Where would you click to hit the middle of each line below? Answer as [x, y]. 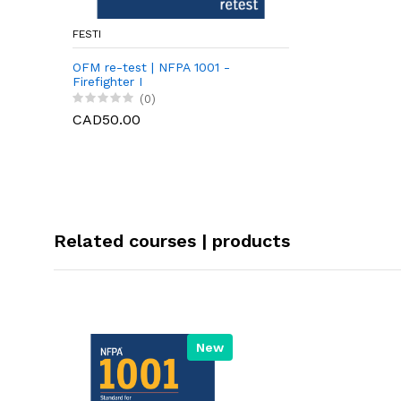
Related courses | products [172, 241]
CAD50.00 [107, 120]
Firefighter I [107, 81]
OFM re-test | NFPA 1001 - [151, 67]
